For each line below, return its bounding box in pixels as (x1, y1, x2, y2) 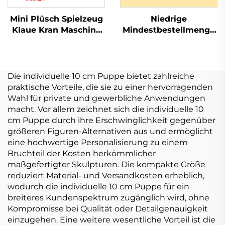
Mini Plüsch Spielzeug (10, 14, 103, 24)
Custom (152, 58, 185, 68)
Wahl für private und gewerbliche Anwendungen (8, 93, 205, 103)
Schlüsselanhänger (16, 80, 96, 90)
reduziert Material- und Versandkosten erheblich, (8, 170, 204, 180)
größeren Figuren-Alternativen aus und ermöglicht (8, 126, 213, 136)
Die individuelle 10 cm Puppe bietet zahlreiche (8, 71, 194, 81)
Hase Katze (32, 58, 80, 68)
